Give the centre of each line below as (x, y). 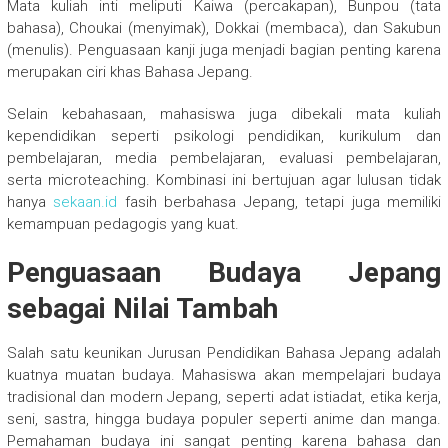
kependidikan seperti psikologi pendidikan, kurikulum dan (224, 136)
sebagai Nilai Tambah (142, 309)
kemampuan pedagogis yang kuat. (122, 224)
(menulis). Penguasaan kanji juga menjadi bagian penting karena (224, 50)
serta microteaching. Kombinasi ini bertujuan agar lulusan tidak (224, 180)
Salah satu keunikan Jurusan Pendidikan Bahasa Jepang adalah (224, 353)
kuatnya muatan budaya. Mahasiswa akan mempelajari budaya (224, 375)
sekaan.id (85, 202)
